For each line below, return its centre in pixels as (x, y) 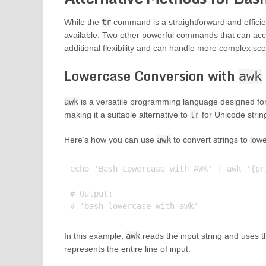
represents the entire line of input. (127, 249)
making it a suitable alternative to (127, 115)
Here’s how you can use (110, 140)
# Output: (91, 194)
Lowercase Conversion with (151, 76)
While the (83, 22)
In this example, (95, 236)
